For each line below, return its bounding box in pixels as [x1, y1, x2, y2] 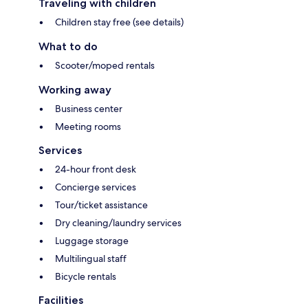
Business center [55, 102, 122, 115]
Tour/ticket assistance [55, 199, 148, 212]
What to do [38, 40, 98, 54]
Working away [38, 83, 111, 97]
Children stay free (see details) [55, 16, 184, 29]
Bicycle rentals [55, 270, 116, 283]
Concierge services [55, 181, 136, 194]
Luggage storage [55, 234, 129, 247]
